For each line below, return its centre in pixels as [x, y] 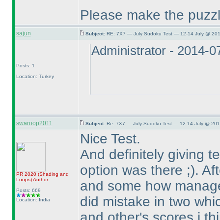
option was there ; [135, 170]
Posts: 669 [28, 190]
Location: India [33, 200]
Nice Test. [110, 139]
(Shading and [53, 174]
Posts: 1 [25, 66]
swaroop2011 [34, 123]
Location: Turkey [35, 76]
